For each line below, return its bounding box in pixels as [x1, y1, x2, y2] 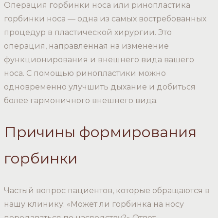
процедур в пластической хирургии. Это [4, 27, 172, 37]
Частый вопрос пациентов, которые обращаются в [4, 186, 210, 196]
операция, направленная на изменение [4, 41, 169, 51]
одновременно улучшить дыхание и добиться [4, 82, 196, 91]
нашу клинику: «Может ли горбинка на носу [4, 200, 184, 209]
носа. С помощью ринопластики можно [4, 68, 166, 78]
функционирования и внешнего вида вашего [4, 54, 194, 64]
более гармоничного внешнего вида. [4, 95, 158, 105]
